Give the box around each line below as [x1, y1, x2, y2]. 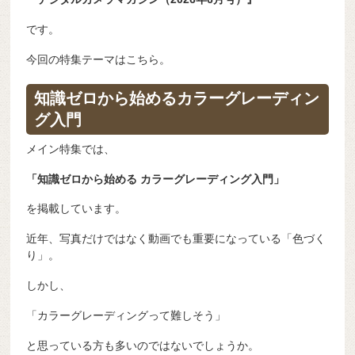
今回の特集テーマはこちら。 [26, 52, 171, 66]
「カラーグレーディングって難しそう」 [26, 308, 227, 322]
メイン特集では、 [26, 142, 116, 155]
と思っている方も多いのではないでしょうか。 [26, 338, 260, 352]
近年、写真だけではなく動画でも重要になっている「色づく [26, 232, 326, 246]
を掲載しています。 [26, 202, 127, 216]
